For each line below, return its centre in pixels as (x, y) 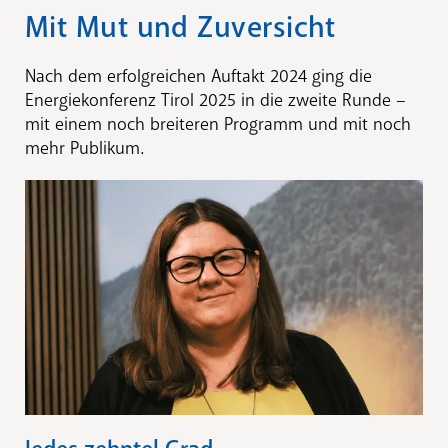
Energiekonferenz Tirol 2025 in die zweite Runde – (215, 100)
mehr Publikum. (84, 148)
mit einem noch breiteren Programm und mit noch (218, 124)
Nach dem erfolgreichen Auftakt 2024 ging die (198, 76)
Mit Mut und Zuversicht (180, 27)
